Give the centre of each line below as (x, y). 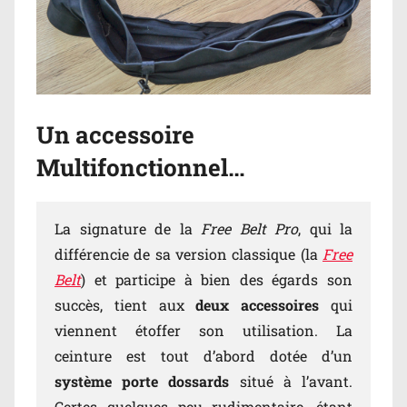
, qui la (325, 228)
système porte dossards (147, 381)
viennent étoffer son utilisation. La (203, 330)
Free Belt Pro (249, 228)
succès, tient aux (125, 304)
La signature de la (128, 228)
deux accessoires (258, 304)
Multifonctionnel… (141, 168)
